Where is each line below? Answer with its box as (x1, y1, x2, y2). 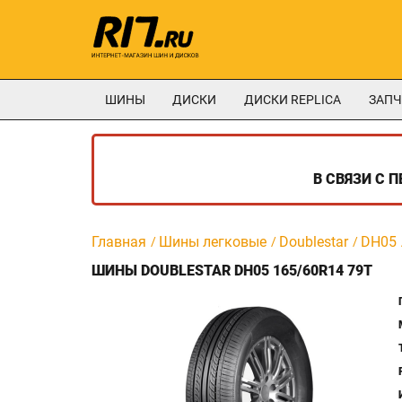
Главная (92, 233, 146, 250)
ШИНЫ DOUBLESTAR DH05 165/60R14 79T (92, 262, 372, 279)
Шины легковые (159, 233, 267, 250)
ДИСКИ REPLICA (244, 92, 341, 107)
